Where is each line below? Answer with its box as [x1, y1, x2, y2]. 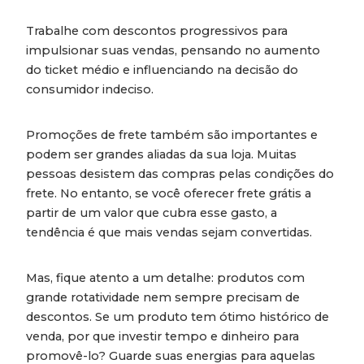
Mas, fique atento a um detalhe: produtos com [26, 270, 305, 285]
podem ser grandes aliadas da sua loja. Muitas [26, 146, 297, 162]
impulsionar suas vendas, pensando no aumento [26, 42, 320, 58]
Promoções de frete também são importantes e [26, 127, 318, 142]
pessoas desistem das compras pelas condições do [26, 166, 334, 181]
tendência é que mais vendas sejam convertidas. [26, 224, 312, 240]
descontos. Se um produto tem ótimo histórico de [26, 309, 329, 324]
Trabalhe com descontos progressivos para [26, 23, 288, 38]
